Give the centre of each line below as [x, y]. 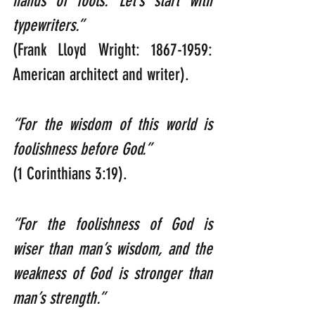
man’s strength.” [59, 298]
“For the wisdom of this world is [112, 125]
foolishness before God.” [206, 149]
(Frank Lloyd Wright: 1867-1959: [112, 50]
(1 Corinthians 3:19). [70, 174]
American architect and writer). [101, 75]
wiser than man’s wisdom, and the [112, 249]
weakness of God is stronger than [112, 274]
